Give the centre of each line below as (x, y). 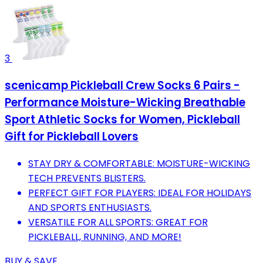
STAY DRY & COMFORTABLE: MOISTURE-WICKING (139, 163)
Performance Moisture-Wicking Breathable (125, 102)
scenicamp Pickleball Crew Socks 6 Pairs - (122, 85)
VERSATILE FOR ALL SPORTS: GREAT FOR (118, 222)
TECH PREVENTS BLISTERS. (87, 178)
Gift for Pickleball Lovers (72, 136)
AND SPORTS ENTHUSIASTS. (90, 207)
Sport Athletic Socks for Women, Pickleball (122, 119)
